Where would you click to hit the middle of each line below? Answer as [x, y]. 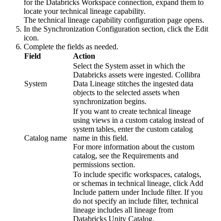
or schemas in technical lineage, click [131, 184]
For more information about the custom [134, 147]
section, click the [167, 29]
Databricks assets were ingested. [124, 75]
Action [84, 56]
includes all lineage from [134, 210]
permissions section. [104, 165]
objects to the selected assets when [126, 93]
